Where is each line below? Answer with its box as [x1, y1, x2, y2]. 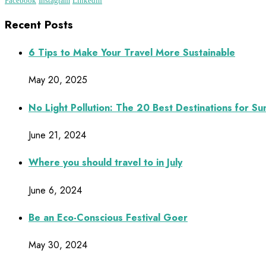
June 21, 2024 [28, 128, 86, 142]
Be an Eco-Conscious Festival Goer [28, 210, 188, 224]
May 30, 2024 [28, 238, 87, 252]
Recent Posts [5, 16, 73, 33]
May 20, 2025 [28, 73, 87, 87]
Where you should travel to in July [28, 156, 182, 170]
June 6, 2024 [28, 183, 82, 197]
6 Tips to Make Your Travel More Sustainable [28, 46, 235, 60]
